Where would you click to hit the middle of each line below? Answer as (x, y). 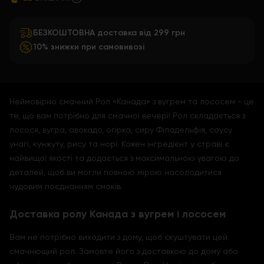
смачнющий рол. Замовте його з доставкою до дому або (124, 251)
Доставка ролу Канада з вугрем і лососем (118, 214)
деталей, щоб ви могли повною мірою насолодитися (115, 172)
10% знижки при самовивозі (89, 47)
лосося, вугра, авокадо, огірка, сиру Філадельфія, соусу (121, 130)
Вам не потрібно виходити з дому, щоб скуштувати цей (118, 237)
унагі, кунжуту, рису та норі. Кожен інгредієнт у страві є (119, 144)
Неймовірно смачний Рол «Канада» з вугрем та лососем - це (132, 101)
